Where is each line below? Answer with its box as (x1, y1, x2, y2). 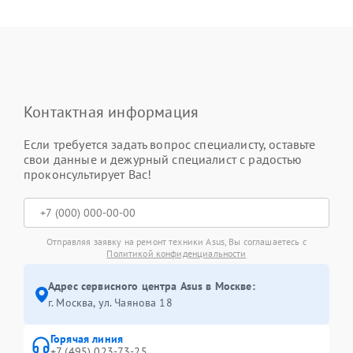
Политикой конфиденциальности (106, 247, 247, 259)
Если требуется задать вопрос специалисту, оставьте (24, 136, 316, 152)
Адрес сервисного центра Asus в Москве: (48, 279, 255, 293)
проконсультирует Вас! (24, 166, 152, 182)
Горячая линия (50, 332, 123, 346)
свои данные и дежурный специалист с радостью (24, 151, 303, 167)
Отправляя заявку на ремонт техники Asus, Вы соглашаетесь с (46, 236, 307, 247)
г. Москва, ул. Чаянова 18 (48, 295, 173, 310)
